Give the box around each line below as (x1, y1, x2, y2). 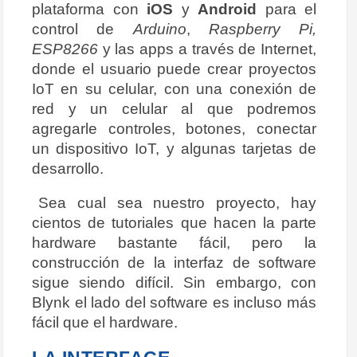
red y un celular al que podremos (32, 100, 316, 118)
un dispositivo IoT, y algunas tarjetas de (32, 139, 316, 158)
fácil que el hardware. (32, 313, 178, 331)
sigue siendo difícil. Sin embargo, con (32, 273, 316, 292)
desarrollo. (32, 159, 104, 178)
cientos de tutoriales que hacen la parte (32, 214, 316, 232)
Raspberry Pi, (208, 20, 316, 38)
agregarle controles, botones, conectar (32, 120, 316, 138)
